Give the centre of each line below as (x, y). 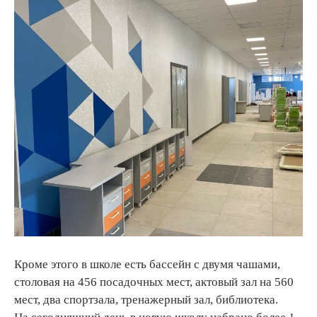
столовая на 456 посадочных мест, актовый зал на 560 (154, 282)
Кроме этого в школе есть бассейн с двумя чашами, (147, 265)
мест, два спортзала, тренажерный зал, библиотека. (146, 300)
